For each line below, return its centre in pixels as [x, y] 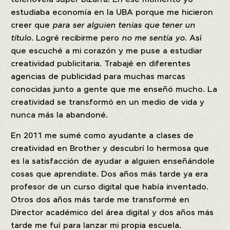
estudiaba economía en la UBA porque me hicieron [112, 13]
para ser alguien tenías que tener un [124, 25]
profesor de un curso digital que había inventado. [110, 187]
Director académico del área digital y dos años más [112, 213]
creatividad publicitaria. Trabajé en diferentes [101, 64]
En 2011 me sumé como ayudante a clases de [102, 136]
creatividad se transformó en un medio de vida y [108, 102]
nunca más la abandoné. [60, 115]
